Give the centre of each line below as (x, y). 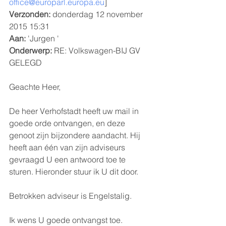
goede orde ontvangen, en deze (68, 123)
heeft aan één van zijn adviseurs (68, 147)
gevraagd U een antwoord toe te (68, 159)
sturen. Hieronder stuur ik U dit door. (75, 171)
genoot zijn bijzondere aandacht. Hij (76, 135)
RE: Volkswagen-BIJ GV (97, 50)
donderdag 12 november (98, 14)
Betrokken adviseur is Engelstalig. (70, 195)
